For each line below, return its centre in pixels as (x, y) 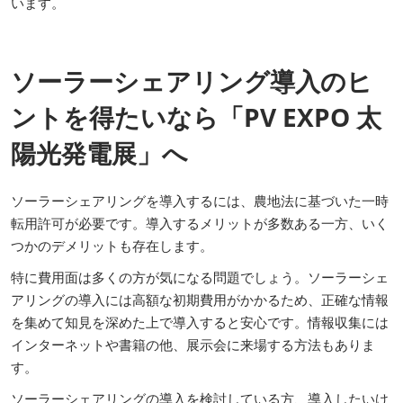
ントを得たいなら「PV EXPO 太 (196, 116)
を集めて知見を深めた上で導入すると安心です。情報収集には (200, 322)
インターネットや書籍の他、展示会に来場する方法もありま (193, 344)
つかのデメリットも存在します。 (112, 245)
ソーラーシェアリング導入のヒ (192, 81)
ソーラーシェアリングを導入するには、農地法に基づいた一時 (200, 200)
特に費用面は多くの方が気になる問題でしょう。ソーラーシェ (200, 277)
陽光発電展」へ (99, 152)
